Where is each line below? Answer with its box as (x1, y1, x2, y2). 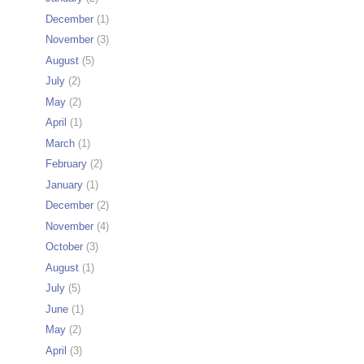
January (45, 178, 83, 191)
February (45, 158, 87, 171)
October (45, 240, 83, 253)
